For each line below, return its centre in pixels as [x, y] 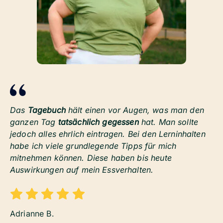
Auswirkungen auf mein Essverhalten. [82, 170]
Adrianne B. [32, 214]
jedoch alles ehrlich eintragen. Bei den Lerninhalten [108, 134]
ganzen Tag [34, 122]
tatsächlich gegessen [98, 122]
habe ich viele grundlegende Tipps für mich [93, 146]
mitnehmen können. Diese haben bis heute [91, 158]
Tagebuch [47, 110]
